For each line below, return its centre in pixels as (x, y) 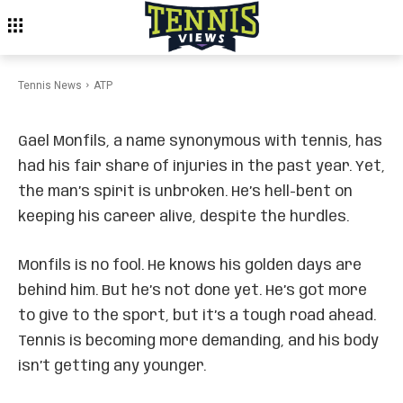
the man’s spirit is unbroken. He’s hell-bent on (185, 193)
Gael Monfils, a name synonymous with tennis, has (200, 142)
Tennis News (50, 86)
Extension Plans (114, 67)
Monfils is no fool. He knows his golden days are (190, 266)
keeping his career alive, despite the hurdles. (184, 218)
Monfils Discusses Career (170, 42)
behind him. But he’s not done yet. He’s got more (193, 291)
